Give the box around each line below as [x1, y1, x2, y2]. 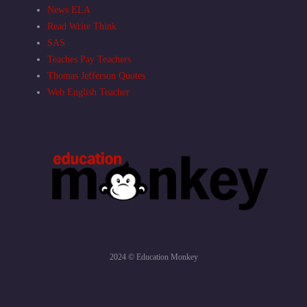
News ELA [47, 4, 90, 15]
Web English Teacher [47, 86, 130, 97]
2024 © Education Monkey [109, 252, 198, 262]
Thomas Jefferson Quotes [47, 70, 145, 81]
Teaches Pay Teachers [47, 53, 131, 64]
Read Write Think [47, 21, 116, 32]
